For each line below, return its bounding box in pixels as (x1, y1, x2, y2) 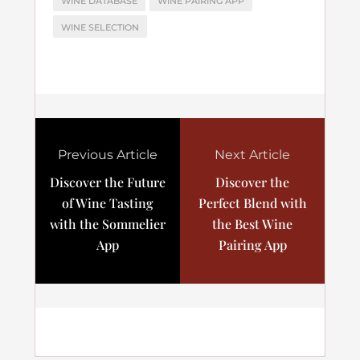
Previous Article (58, 147, 157, 162)
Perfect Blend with (198, 194, 307, 211)
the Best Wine (212, 215, 292, 232)
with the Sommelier (50, 215, 166, 232)
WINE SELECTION (61, 22, 139, 33)
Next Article (215, 147, 290, 162)
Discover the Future (50, 174, 166, 190)
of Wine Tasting (62, 194, 153, 211)
